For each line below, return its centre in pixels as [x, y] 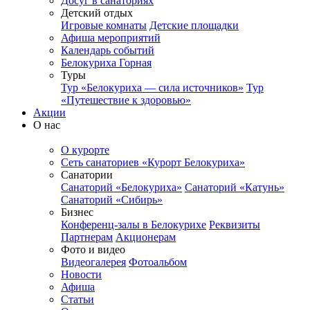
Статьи [77, 300]
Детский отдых [97, 13]
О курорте [85, 150]
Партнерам [87, 237]
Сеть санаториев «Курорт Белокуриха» [153, 163]
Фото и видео [93, 250]
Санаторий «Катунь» [235, 188]
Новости [81, 275]
